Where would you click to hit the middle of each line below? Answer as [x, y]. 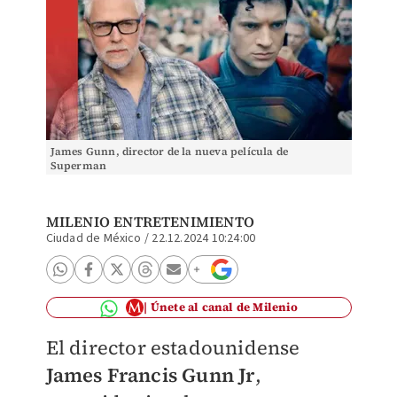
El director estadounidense [173, 347]
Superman [78, 166]
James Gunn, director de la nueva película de [169, 152]
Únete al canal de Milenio [224, 307]
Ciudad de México [93, 238]
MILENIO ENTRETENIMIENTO [150, 222]
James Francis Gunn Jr [150, 375]
